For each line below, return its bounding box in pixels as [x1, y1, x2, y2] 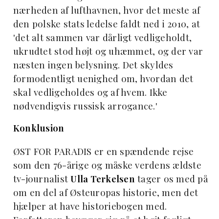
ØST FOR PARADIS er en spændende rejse [13, 145, 194, 158]
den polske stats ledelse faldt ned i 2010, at [13, 18, 200, 30]
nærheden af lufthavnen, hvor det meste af [13, 4, 200, 17]
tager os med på [134, 173, 208, 185]
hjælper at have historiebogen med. [13, 200, 167, 213]
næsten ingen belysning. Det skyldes [13, 59, 174, 71]
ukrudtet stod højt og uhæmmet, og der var [13, 45, 203, 58]
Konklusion [13, 122, 65, 134]
